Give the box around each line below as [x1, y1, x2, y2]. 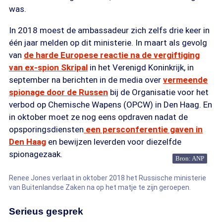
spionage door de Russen [9, 87, 108, 97]
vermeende [163, 75, 208, 85]
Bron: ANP [175, 155, 204, 162]
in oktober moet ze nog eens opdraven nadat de [9, 112, 188, 122]
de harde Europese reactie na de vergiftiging [24, 50, 200, 60]
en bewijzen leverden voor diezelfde [46, 137, 181, 147]
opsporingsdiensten [9, 124, 84, 134]
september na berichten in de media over [9, 75, 163, 85]
